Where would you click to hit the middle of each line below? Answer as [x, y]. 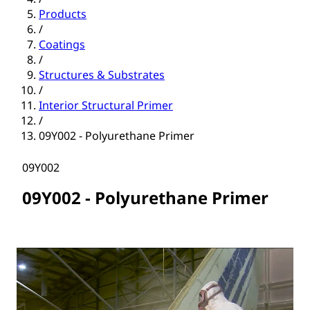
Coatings [62, 45]
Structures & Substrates [102, 75]
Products [63, 14]
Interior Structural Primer [106, 106]
